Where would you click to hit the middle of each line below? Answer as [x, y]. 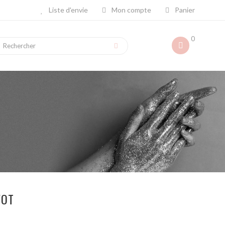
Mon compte [131, 10]
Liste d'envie [68, 10]
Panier [184, 10]
